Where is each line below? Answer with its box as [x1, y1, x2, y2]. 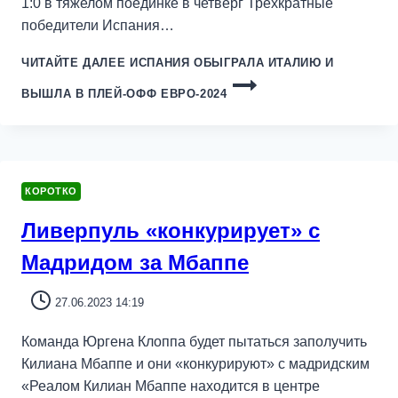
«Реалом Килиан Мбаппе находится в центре [21, 378, 320, 394]
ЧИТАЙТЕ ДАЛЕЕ [21, 56, 126, 70]
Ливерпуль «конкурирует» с [21, 218, 320, 243]
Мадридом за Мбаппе [21, 250, 249, 275]
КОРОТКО [25, 186, 77, 197]
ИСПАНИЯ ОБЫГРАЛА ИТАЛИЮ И [125, 56, 334, 70]
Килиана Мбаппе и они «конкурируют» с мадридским [21, 356, 370, 372]
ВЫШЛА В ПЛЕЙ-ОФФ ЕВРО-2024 [21, 87, 227, 101]
